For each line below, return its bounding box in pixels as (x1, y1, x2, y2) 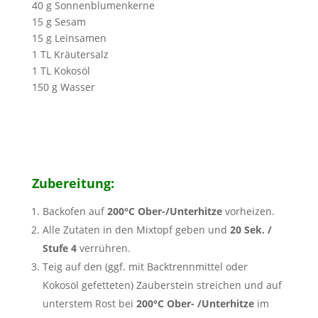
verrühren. (77, 241, 131, 255)
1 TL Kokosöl (31, 64, 90, 77)
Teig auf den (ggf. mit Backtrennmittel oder (43, 260, 248, 273)
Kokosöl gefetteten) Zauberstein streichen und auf (43, 278, 283, 292)
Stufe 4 (43, 241, 77, 255)
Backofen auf (43, 204, 108, 218)
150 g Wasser (31, 80, 95, 94)
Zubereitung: (31, 175, 114, 192)
